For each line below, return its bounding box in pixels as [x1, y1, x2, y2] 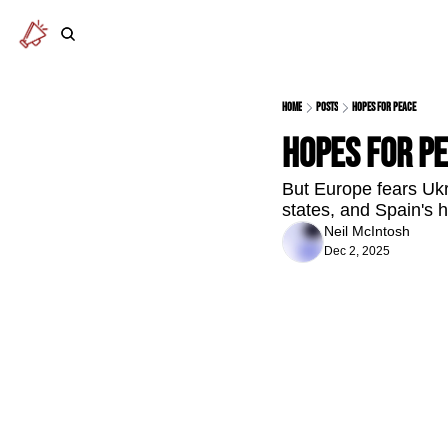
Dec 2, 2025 [324, 244, 390, 258]
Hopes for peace [352, 100, 416, 115]
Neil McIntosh [324, 223, 410, 239]
